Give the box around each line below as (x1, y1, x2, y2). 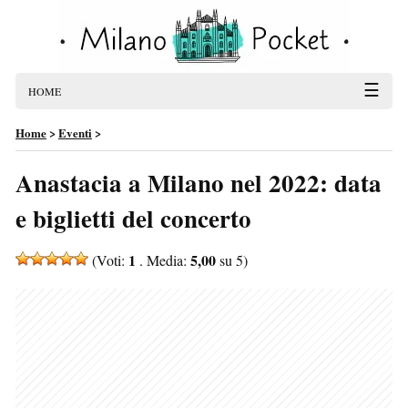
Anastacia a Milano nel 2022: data (15, 165, 382, 200)
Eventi (58, 124, 92, 141)
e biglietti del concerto (15, 200, 251, 236)
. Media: (136, 250, 190, 270)
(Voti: (88, 250, 128, 270)
